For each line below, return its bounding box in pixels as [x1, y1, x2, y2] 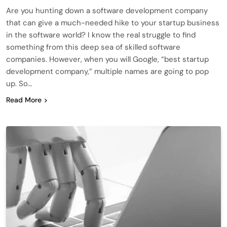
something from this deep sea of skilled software [6, 42, 180, 52]
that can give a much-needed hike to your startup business [6, 17, 219, 28]
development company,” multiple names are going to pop [6, 66, 209, 77]
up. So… [6, 78, 32, 89]
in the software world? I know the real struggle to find [6, 29, 196, 40]
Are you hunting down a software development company [6, 5, 208, 16]
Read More [6, 95, 42, 104]
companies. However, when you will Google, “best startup [6, 54, 209, 64]
